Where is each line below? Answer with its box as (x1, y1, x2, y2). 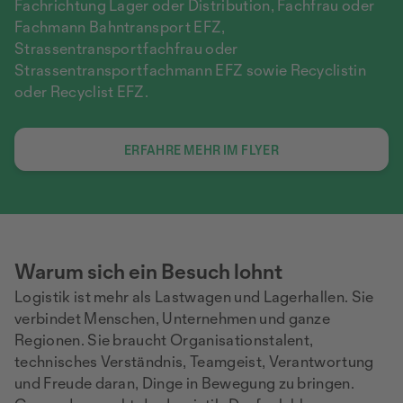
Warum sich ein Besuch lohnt (14, 258, 282, 284)
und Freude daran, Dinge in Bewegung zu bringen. (14, 373, 355, 392)
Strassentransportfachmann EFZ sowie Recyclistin (14, 60, 367, 79)
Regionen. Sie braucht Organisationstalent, (14, 330, 314, 349)
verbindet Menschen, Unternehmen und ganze (14, 309, 331, 327)
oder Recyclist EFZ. (14, 82, 149, 101)
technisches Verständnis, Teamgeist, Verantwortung (14, 352, 374, 371)
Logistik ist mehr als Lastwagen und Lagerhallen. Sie (14, 287, 374, 306)
